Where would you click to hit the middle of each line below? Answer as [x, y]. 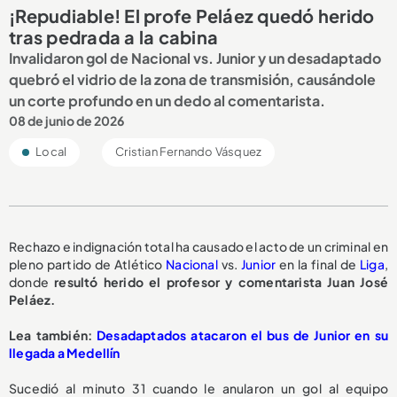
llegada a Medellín [65, 353]
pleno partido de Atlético [88, 265]
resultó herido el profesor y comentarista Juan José [222, 282]
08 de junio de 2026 [66, 121]
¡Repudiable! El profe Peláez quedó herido [192, 16]
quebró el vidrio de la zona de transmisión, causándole [192, 80]
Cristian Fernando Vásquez [189, 152]
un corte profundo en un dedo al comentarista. [167, 101]
